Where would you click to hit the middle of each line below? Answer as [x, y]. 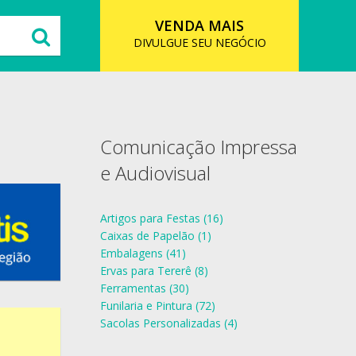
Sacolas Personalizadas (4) [169, 323]
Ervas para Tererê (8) [154, 271]
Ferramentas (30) [145, 288]
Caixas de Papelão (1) [156, 236]
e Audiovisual [155, 173]
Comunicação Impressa [199, 147]
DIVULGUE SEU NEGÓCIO [199, 43]
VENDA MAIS [199, 25]
